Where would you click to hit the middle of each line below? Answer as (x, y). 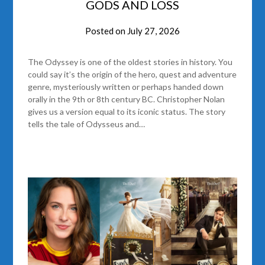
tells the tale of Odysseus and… (87, 124)
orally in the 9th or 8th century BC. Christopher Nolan (127, 99)
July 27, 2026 (153, 31)
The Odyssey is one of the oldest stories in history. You (130, 62)
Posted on (106, 31)
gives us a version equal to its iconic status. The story (127, 112)
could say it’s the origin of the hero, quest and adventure (132, 75)
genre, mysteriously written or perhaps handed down (126, 87)
